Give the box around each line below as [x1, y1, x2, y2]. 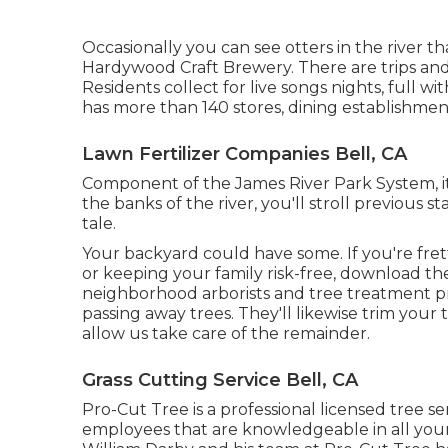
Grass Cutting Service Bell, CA [82, 368, 358, 391]
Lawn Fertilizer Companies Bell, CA [82, 142, 407, 165]
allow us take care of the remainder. [82, 323, 370, 343]
